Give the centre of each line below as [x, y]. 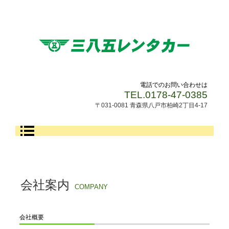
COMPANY [91, 187]
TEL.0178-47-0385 [166, 95]
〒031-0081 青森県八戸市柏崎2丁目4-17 [152, 105]
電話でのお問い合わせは [174, 85]
